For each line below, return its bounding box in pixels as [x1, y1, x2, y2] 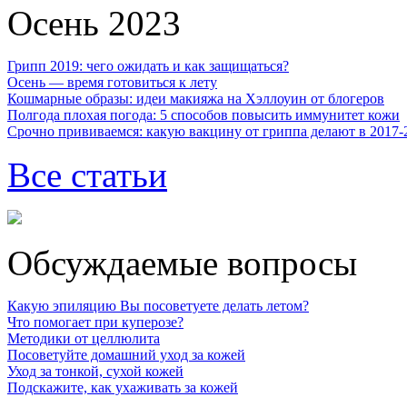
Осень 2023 [7, 4, 181, 43]
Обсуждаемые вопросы [7, 243, 357, 283]
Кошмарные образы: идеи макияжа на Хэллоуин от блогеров [7, 91, 384, 106]
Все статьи [7, 155, 167, 194]
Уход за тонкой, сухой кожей [7, 363, 184, 379]
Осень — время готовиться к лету [7, 74, 217, 90]
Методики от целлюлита [7, 331, 160, 346]
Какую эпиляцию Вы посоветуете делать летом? [7, 298, 309, 313]
